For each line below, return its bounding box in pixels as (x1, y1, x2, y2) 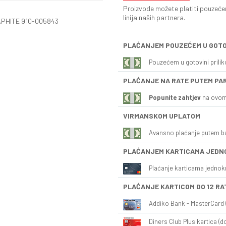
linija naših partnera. (123, 13, 185, 22)
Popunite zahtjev (149, 93, 201, 101)
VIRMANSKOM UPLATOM (123, 111, 200, 121)
